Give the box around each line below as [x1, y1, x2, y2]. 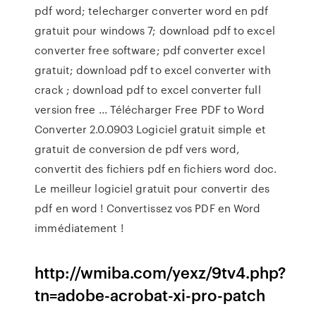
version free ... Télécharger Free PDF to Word [35, 102, 265, 117]
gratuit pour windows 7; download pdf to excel [35, 23, 275, 38]
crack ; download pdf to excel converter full [35, 82, 261, 97]
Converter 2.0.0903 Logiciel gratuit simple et [35, 121, 266, 137]
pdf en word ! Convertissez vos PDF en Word [35, 200, 261, 216]
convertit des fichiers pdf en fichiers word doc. [35, 161, 277, 176]
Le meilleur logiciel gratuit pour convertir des [35, 181, 269, 196]
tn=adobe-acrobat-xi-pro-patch [35, 284, 266, 305]
